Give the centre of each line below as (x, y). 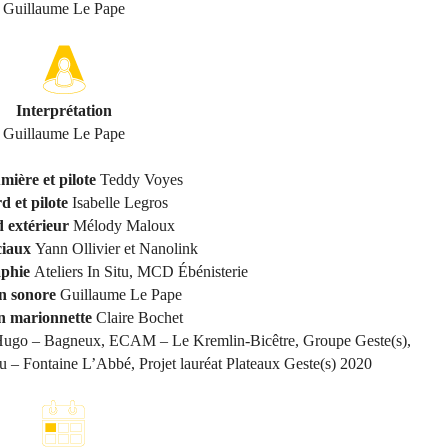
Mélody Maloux (124, 225)
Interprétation (64, 110)
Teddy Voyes (141, 179)
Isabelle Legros (120, 202)
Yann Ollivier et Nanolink (116, 248)
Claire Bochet (139, 317)
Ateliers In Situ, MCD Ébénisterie (141, 271)
